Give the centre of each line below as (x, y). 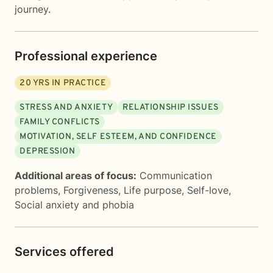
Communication (176, 175)
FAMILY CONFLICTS (60, 122)
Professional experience (86, 56)
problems (36, 190)
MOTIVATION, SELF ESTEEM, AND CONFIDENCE (118, 137)
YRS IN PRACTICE (69, 83)
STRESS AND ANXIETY (66, 108)
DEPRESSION (48, 151)
